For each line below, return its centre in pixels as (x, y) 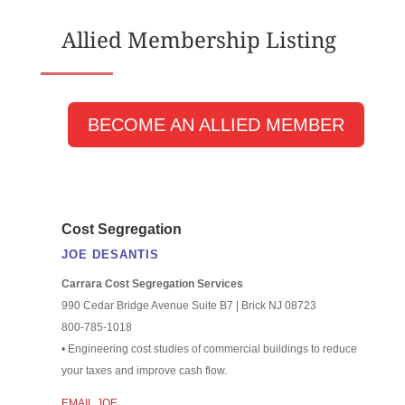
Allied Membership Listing (198, 39)
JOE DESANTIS (110, 254)
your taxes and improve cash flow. (144, 370)
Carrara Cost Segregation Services (152, 283)
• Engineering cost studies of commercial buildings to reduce (209, 348)
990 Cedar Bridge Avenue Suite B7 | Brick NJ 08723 (188, 305)
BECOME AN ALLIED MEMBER (217, 124)
